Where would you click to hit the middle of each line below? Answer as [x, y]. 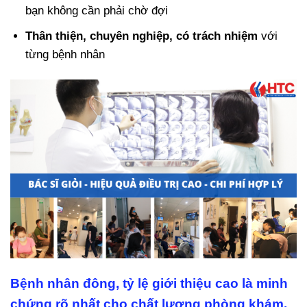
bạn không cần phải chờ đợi [97, 11]
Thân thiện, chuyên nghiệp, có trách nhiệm [142, 36]
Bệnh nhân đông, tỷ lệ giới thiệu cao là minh [149, 283]
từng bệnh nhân [65, 55]
